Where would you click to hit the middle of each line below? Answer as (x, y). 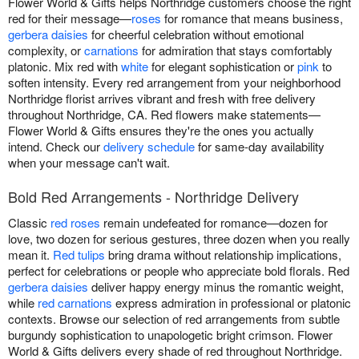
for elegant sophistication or (223, 67)
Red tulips (79, 255)
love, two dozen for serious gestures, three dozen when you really (179, 239)
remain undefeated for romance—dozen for (214, 223)
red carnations (75, 303)
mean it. (30, 255)
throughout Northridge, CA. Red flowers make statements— (164, 115)
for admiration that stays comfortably (236, 50)
